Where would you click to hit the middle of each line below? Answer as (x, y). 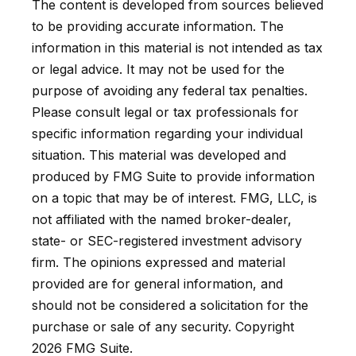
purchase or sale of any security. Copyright (163, 326)
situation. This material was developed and (159, 155)
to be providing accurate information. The (158, 26)
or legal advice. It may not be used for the (158, 69)
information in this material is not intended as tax (177, 47)
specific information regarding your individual (167, 133)
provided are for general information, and (157, 283)
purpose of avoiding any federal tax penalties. (170, 90)
